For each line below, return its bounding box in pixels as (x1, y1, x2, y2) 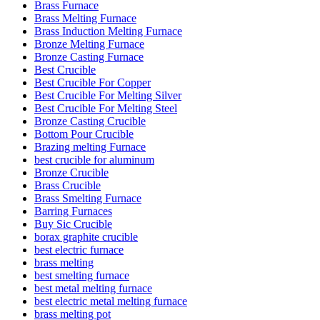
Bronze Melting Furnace (34, 37, 144, 50)
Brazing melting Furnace (34, 140, 146, 153)
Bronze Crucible (34, 166, 109, 179)
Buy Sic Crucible (34, 217, 112, 230)
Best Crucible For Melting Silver (34, 89, 181, 101)
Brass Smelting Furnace (34, 191, 141, 204)
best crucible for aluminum (34, 153, 154, 166)
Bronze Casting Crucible (34, 114, 146, 127)
